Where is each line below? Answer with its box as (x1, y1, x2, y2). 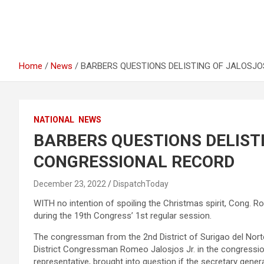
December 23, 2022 (34, 179, 106, 189)
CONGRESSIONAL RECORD (34, 152, 235, 171)
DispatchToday (113, 179, 169, 189)
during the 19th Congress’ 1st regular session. (34, 210, 212, 221)
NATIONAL (34, 115, 74, 124)
